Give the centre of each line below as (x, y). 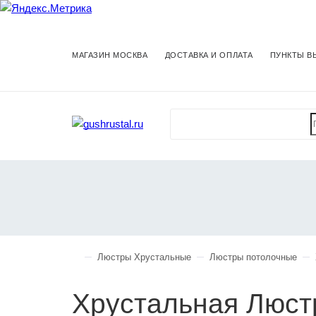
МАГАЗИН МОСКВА (110, 55)
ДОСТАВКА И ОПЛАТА (209, 55)
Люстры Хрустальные (144, 257)
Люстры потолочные (253, 257)
